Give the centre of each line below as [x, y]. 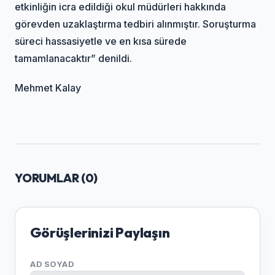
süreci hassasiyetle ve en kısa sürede [101, 41]
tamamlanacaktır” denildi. [74, 58]
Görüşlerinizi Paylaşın [100, 232]
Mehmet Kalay [48, 87]
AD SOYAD [52, 264]
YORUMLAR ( [50, 178]
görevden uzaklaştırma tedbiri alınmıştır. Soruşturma [136, 24]
